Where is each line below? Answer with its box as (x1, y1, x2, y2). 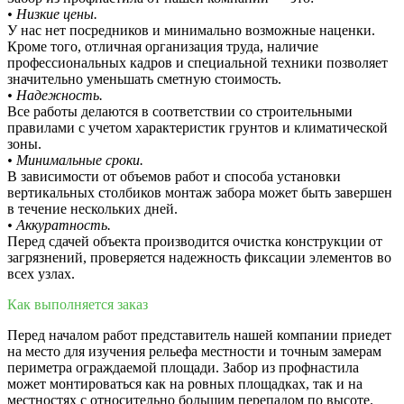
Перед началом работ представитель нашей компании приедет (7, 327, 391, 344)
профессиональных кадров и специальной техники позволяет (7, 55, 388, 71)
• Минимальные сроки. (7, 152, 143, 169)
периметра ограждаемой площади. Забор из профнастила (7, 360, 359, 376)
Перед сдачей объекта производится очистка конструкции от (7, 234, 382, 250)
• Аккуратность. (7, 217, 111, 234)
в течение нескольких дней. (7, 201, 178, 217)
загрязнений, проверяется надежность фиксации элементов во (7, 250, 391, 266)
